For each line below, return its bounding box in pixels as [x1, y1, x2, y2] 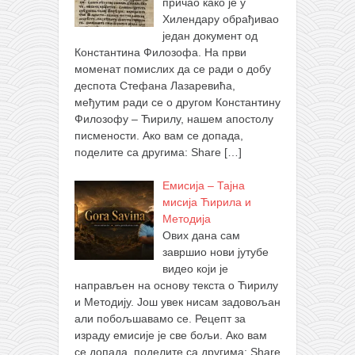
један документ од [162, 29, 258, 43]
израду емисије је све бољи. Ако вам [74, 329, 267, 342]
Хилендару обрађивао [162, 13, 279, 26]
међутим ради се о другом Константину [74, 96, 281, 109]
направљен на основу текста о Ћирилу [74, 279, 278, 292]
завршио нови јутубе [162, 246, 269, 259]
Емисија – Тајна [162, 179, 245, 193]
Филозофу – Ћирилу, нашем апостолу [74, 113, 273, 126]
